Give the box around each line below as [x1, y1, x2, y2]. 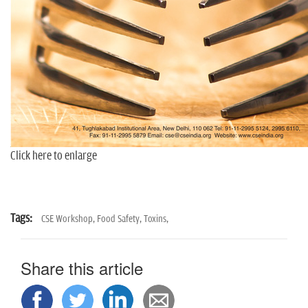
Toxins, [144, 212, 168, 225]
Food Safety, [97, 212, 144, 225]
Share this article [21, 255, 143, 280]
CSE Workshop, [41, 212, 97, 225]
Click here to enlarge [10, 148, 97, 163]
